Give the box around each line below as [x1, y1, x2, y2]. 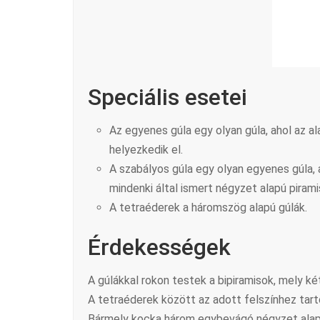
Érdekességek [88, 234, 231, 261]
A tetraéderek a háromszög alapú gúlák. [109, 201, 307, 215]
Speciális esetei [88, 84, 247, 111]
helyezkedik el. [109, 143, 183, 157]
